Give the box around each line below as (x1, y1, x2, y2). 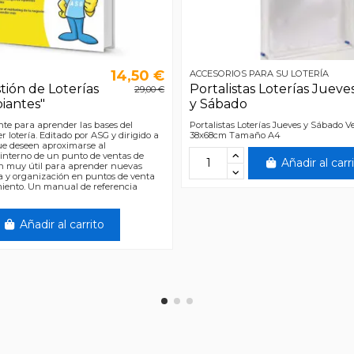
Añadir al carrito (19, 217, 104, 232)
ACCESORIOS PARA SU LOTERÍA (190, 68, 329, 80)
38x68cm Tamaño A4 (190, 130, 281, 141)
